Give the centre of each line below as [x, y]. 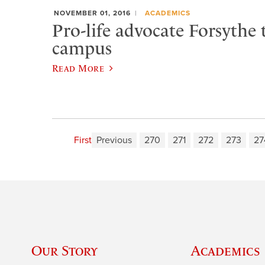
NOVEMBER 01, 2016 [92, 13]
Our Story [65, 251]
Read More [78, 68]
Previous [114, 140]
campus [82, 48]
